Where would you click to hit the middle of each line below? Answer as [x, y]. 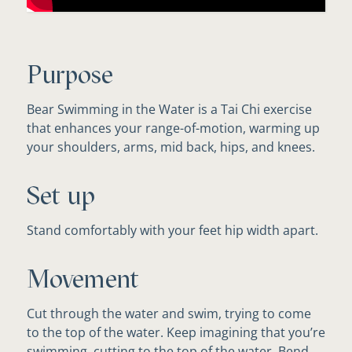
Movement [83, 279]
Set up [61, 195]
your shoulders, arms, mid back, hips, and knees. [171, 147]
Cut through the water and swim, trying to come [169, 313]
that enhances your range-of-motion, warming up [173, 128]
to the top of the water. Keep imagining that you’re [176, 332]
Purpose [70, 74]
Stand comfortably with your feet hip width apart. [172, 230]
